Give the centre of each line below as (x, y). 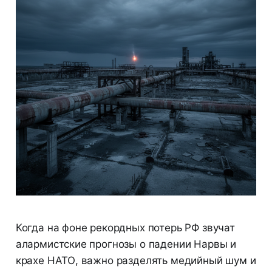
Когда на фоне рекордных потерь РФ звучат (125, 228)
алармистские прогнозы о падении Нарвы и (126, 244)
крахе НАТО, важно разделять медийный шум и (136, 261)
